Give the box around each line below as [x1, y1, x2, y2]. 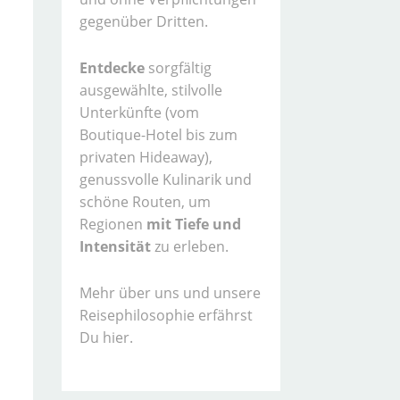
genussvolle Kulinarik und [79, 169, 252, 189]
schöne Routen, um [79, 191, 211, 212]
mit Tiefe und [146, 213, 241, 234]
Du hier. [79, 327, 133, 347]
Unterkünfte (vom [79, 102, 199, 122]
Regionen [79, 213, 146, 234]
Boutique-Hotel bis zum [79, 124, 237, 145]
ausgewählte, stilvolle [79, 79, 222, 100]
